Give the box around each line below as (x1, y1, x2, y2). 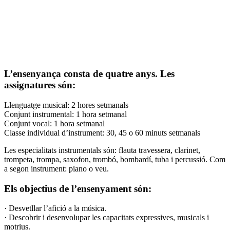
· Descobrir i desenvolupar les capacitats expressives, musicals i (4, 213, 209, 222)
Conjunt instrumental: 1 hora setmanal (4, 109, 127, 119)
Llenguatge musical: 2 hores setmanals (4, 100, 128, 109)
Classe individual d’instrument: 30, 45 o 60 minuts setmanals (4, 128, 200, 137)
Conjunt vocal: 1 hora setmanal (4, 119, 105, 128)
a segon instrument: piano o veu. (4, 164, 109, 173)
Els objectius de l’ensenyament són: (4, 183, 151, 194)
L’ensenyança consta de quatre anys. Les (4, 68, 175, 80)
